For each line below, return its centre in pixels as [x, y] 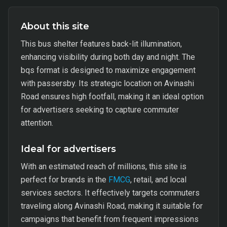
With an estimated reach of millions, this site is [104, 166]
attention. [37, 123]
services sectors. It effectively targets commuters [110, 193]
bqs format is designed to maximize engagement [108, 70]
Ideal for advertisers [68, 149]
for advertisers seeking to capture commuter [100, 110]
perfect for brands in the [65, 180]
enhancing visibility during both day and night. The [108, 57]
